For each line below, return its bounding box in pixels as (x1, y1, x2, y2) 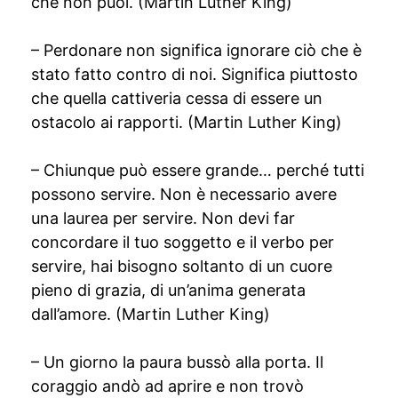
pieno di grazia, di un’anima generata (31, 281, 306, 299)
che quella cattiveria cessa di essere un (31, 89, 322, 107)
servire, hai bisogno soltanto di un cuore (31, 257, 332, 275)
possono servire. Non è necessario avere (31, 185, 337, 203)
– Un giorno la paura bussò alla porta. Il (31, 353, 323, 371)
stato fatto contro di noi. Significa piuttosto (31, 65, 358, 84)
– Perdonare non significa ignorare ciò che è (31, 41, 362, 60)
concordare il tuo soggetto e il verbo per (31, 233, 334, 251)
